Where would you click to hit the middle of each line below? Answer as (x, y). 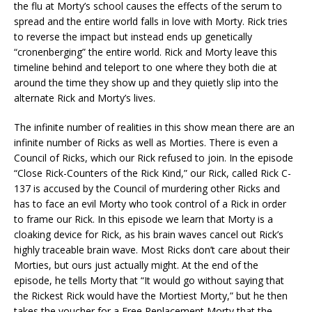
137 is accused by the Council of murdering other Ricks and (147, 189)
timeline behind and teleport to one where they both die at (146, 68)
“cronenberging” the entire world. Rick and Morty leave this (146, 52)
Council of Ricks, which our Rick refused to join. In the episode (154, 158)
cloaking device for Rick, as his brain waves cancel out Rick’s (149, 235)
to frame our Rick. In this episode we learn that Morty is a (143, 219)
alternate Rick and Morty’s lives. (85, 98)
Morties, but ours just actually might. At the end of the (136, 265)
